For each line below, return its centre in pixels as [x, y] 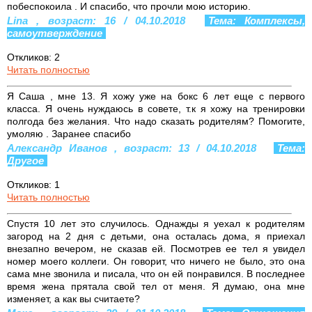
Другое [25, 160]
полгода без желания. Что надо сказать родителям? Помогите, [156, 121]
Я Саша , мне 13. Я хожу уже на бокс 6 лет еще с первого [156, 96]
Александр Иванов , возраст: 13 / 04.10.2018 [135, 148]
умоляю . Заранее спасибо [69, 133]
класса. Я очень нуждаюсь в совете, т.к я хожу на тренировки [156, 108]
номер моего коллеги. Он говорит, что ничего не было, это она [156, 261]
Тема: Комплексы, [257, 20]
